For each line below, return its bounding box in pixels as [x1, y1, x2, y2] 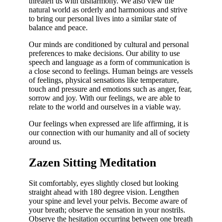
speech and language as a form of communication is [29, 57, 190, 66]
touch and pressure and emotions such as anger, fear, [29, 84, 192, 93]
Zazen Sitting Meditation [29, 156, 156, 169]
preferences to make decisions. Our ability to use [29, 49, 180, 57]
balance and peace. [29, 23, 88, 32]
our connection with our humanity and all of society [29, 128, 190, 137]
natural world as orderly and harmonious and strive [29, 5, 187, 14]
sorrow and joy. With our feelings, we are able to [29, 93, 180, 102]
